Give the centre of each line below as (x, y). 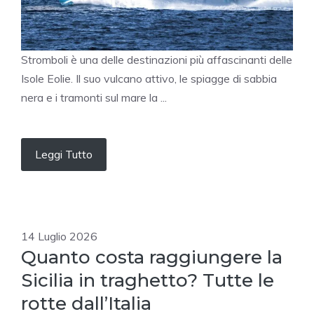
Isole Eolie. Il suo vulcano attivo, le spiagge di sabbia (149, 79)
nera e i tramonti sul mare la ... (94, 98)
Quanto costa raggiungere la (152, 258)
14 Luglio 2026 (59, 237)
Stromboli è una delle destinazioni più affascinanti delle (157, 60)
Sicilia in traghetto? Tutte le (148, 281)
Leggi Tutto (64, 155)
